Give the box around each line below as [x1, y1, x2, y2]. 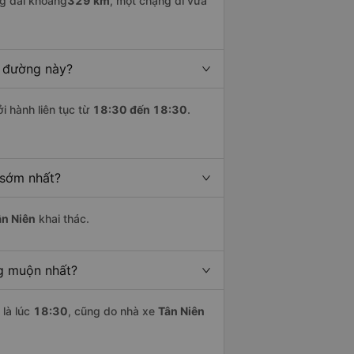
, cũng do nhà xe [68, 304, 158, 318]
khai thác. [36, 212, 89, 226]
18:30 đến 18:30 [92, 103, 187, 117]
